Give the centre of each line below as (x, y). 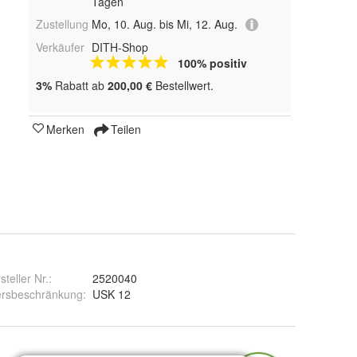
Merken (65, 129)
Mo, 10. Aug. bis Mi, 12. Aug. (164, 24)
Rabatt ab (80, 86)
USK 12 (112, 294)
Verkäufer (60, 47)
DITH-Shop (120, 47)
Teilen (124, 129)
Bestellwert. (183, 86)
